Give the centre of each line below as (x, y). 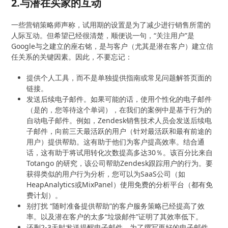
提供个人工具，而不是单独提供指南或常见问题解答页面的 (119, 77)
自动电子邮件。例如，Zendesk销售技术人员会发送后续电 (119, 120)
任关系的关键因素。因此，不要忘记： (72, 56)
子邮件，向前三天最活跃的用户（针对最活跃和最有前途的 (119, 131)
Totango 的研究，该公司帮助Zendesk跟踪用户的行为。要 (120, 163)
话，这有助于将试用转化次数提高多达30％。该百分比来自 (120, 152)
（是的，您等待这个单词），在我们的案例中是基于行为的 (119, 109)
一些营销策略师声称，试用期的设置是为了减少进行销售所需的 (111, 24)
